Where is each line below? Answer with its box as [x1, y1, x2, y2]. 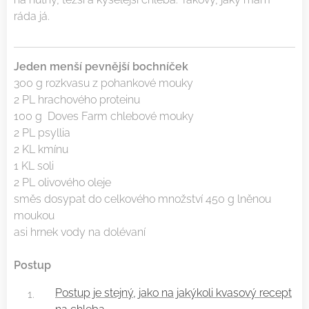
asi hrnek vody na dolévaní [14, 225, 146, 239]
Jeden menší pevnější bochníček [14, 59, 194, 73]
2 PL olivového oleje [14, 175, 111, 189]
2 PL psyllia [14, 126, 70, 139]
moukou [14, 208, 54, 222]
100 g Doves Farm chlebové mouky [14, 109, 194, 123]
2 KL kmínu [14, 142, 68, 156]
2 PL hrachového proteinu [14, 92, 140, 106]
